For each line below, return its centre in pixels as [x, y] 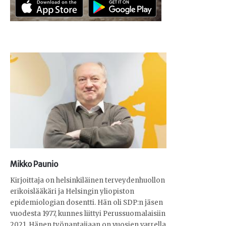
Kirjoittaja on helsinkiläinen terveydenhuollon [88, 181]
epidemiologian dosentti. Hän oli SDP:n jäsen [87, 203]
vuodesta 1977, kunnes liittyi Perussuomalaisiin [88, 214]
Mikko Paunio [34, 164]
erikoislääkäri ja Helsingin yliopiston [72, 192]
